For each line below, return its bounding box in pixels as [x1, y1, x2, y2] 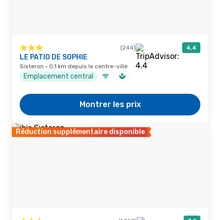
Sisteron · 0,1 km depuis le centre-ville [20, 63, 128, 70]
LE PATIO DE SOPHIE [20, 53, 87, 61]
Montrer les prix [79, 100, 141, 109]
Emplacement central [24, 72, 93, 81]
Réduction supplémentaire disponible [16, 128, 145, 136]
